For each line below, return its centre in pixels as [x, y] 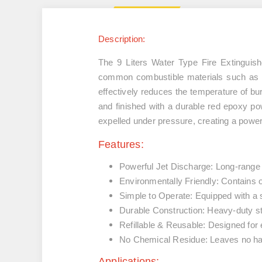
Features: [121, 144]
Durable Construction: [162, 210]
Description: [122, 39]
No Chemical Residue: [163, 239]
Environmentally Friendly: [169, 181]
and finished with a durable [153, 106]
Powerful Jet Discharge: [166, 166]
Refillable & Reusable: [163, 225]
